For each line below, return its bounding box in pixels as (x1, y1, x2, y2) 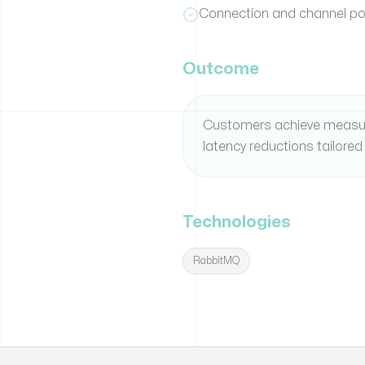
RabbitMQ (193, 256, 240, 266)
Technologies (182, 214, 291, 230)
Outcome (182, 61, 259, 77)
